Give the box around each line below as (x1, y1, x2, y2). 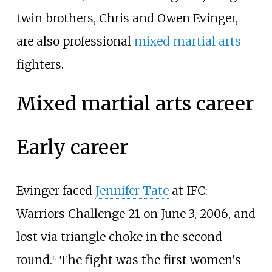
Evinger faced (16, 183, 95, 199)
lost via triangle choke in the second (16, 229, 222, 245)
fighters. (16, 56, 64, 72)
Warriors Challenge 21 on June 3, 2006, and (16, 206, 256, 222)
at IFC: (168, 183, 208, 199)
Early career (16, 135, 128, 160)
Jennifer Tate (95, 183, 169, 199)
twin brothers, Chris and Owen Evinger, (16, 10, 238, 25)
